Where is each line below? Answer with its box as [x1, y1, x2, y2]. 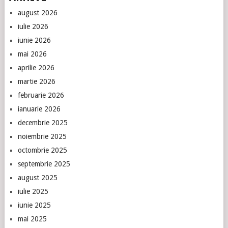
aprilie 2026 [17, 64, 54, 72]
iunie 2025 [17, 201, 51, 209]
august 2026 [17, 9, 58, 17]
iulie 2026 [17, 22, 48, 31]
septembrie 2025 [17, 160, 70, 168]
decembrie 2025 [17, 119, 68, 127]
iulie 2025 [17, 187, 48, 195]
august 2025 [17, 174, 58, 182]
